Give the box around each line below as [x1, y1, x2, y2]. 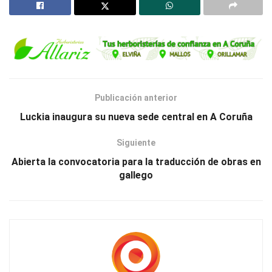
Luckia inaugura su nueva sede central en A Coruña [19, 110, 253, 123]
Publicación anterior [95, 92, 177, 103]
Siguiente [117, 137, 155, 148]
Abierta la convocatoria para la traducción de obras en [11, 155, 261, 168]
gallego [119, 169, 153, 181]
